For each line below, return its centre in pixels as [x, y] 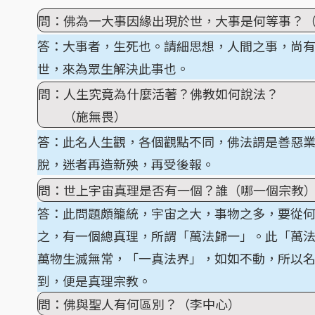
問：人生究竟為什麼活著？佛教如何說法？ [158, 94]
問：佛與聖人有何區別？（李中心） [139, 304]
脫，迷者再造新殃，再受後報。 [126, 164]
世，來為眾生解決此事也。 [113, 68]
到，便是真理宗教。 [94, 281]
